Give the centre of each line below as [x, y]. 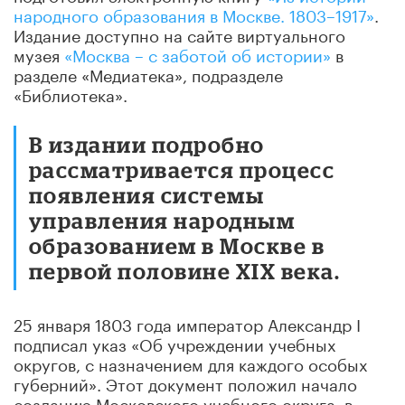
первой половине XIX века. [185, 270]
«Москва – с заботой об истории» [198, 53]
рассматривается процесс [182, 169]
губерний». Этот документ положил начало [185, 382]
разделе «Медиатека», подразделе [148, 73]
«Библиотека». [71, 93]
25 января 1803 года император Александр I [187, 322]
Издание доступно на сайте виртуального [179, 33]
